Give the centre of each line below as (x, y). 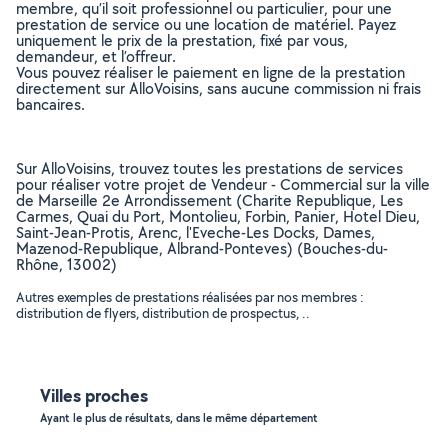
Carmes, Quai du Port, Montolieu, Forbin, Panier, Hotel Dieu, (218, 216)
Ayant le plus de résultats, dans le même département (179, 418)
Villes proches (94, 395)
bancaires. (50, 104)
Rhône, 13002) (66, 264)
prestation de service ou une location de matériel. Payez (206, 24)
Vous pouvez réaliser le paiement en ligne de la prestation (210, 72)
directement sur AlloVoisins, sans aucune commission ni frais (218, 88)
